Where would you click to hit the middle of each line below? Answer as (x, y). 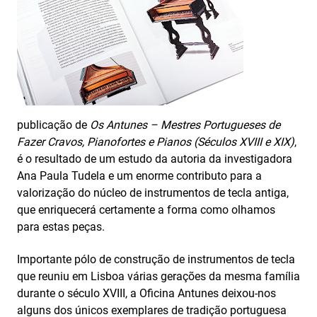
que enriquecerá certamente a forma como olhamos (146, 210)
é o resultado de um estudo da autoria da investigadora (155, 159)
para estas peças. (61, 227)
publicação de (53, 125)
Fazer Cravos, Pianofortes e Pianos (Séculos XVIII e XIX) (156, 142)
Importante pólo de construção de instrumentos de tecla (156, 259)
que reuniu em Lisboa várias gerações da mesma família (158, 276)
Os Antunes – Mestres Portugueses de (185, 125)
